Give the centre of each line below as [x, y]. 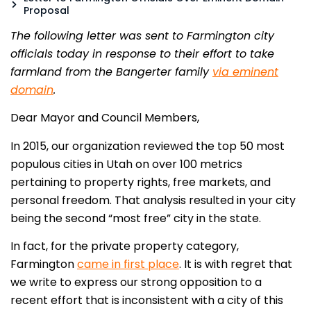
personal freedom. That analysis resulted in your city [153, 200]
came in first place [128, 264]
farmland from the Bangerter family [111, 72]
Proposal [46, 10]
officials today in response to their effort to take [142, 54]
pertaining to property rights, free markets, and [141, 182]
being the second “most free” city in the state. [136, 218]
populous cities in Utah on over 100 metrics [126, 164]
